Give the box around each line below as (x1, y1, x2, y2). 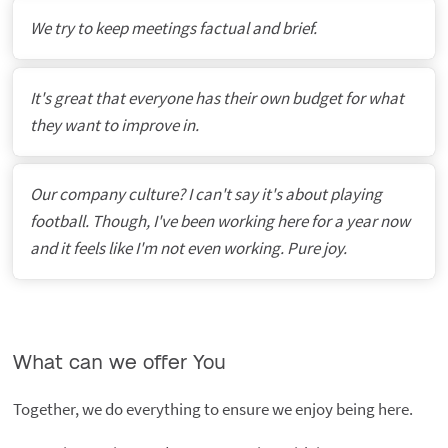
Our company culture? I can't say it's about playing (29, 183, 382, 206)
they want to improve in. (29, 113, 199, 136)
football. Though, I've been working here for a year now (29, 210, 410, 233)
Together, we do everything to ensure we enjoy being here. (12, 398, 413, 421)
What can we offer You (12, 353, 226, 374)
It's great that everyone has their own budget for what (29, 86, 404, 109)
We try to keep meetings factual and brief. (29, 17, 317, 40)
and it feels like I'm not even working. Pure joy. (29, 237, 347, 260)
